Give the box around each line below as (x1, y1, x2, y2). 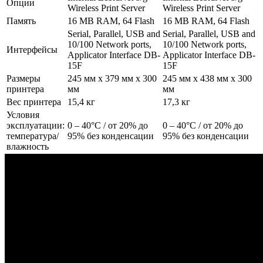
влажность (6, 141, 49, 151)
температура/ (6, 130, 59, 141)
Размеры (6, 73, 41, 83)
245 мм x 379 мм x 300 (68, 73, 157, 83)
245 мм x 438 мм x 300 (163, 73, 252, 83)
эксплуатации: (6, 120, 65, 130)
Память (6, 15, 36, 26)
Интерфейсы (6, 44, 58, 55)
